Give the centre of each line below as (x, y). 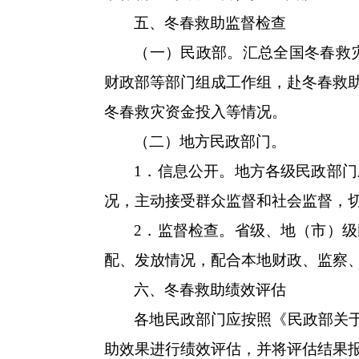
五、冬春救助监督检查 (210, 23)
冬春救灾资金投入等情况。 (196, 112)
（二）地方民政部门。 (210, 141)
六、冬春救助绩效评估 (210, 290)
